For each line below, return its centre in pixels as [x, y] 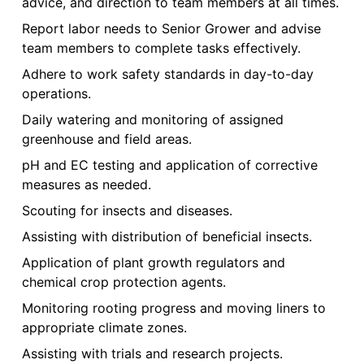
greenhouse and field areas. [106, 139]
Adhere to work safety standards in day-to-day [167, 74]
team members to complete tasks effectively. [161, 48]
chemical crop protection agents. [123, 282]
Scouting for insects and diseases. [127, 211]
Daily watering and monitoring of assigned [152, 120]
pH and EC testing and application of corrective [169, 165]
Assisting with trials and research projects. [152, 354]
